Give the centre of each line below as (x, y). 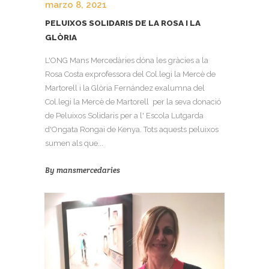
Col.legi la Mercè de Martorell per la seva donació (133, 102)
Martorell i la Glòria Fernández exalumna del (125, 88)
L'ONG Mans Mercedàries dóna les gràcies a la (127, 61)
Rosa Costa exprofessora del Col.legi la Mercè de (130, 74)
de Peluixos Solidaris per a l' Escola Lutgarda (124, 116)
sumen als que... (74, 144)
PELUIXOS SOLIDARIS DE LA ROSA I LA (123, 23)
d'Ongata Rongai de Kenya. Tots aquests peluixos (132, 130)
